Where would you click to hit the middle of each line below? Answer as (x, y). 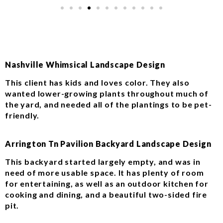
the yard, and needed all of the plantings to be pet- (109, 105)
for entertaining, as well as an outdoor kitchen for (107, 183)
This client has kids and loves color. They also (97, 83)
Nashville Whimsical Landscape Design (85, 64)
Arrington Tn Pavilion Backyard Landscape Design (108, 143)
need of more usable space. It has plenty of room (105, 172)
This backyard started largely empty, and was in (103, 161)
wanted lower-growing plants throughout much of (107, 94)
